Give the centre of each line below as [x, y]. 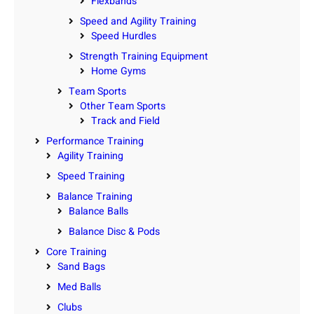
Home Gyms [118, 71]
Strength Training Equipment [144, 57]
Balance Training [95, 197]
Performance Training [95, 142]
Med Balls [79, 287]
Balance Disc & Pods [114, 232]
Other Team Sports [123, 107]
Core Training [76, 252]
